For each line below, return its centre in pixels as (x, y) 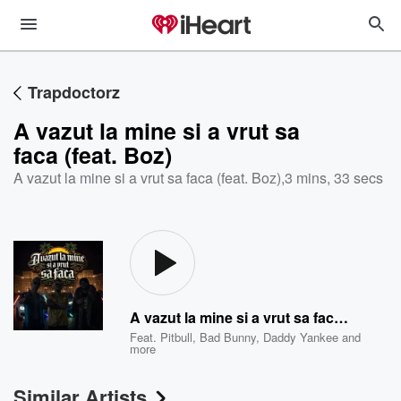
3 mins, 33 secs (334, 178)
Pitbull (177, 337)
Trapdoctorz (74, 92)
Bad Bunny (228, 337)
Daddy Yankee (301, 337)
